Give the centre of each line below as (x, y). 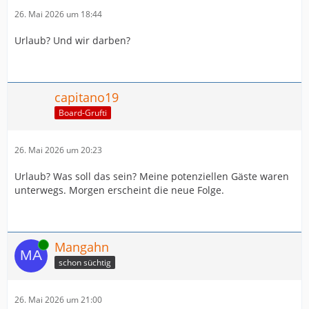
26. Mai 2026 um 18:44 (58, 14)
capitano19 (87, 97)
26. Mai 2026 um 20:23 (58, 150)
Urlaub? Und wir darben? (72, 40)
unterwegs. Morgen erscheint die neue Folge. (119, 190)
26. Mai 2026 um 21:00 (58, 299)
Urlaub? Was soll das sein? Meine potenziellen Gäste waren (152, 176)
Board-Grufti (83, 113)
